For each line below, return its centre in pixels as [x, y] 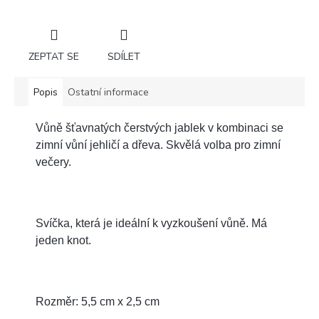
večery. [53, 162]
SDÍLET [124, 56]
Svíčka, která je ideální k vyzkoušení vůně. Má [151, 223]
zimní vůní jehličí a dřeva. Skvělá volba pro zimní [158, 145]
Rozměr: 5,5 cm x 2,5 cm [98, 301]
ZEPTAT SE [54, 56]
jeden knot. [63, 240]
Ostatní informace [108, 92]
